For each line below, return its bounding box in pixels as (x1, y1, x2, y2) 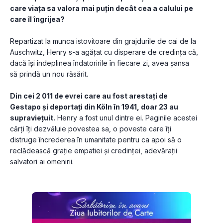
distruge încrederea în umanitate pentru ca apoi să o (10, 135, 182, 144)
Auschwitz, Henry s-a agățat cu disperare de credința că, (10, 48, 198, 57)
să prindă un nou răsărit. (10, 70, 90, 79)
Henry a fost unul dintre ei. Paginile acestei (55, 113, 197, 122)
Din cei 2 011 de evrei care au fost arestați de (10, 92, 168, 101)
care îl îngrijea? (10, 15, 65, 24)
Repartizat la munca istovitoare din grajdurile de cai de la (10, 37, 196, 46)
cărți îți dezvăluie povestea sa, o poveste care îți (10, 124, 171, 133)
